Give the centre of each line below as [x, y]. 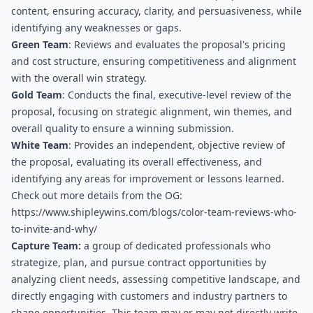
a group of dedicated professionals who [176, 246]
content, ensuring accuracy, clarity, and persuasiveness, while [156, 11]
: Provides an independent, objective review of [177, 145]
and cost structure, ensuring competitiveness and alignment [154, 61]
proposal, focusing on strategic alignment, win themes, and [152, 111]
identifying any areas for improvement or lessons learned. [148, 179]
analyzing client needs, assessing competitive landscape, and [156, 279]
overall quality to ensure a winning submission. [123, 128]
